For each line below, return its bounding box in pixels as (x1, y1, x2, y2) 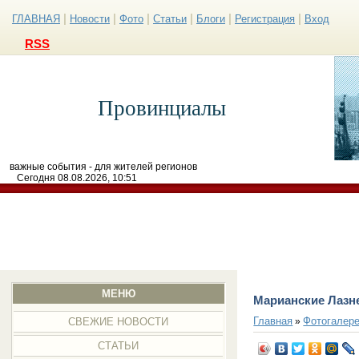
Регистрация (235, 13, 295, 25)
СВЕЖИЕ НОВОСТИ (68, 316, 169, 328)
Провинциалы (97, 96, 226, 120)
